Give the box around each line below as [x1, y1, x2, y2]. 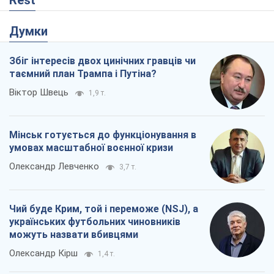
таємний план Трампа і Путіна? [9, 68, 157, 80]
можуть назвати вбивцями [9, 229, 138, 241]
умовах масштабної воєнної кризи [9, 142, 173, 154]
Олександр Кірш [9, 248, 78, 259]
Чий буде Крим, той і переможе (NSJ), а [9, 203, 198, 215]
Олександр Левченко [9, 161, 99, 172]
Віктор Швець [9, 87, 68, 98]
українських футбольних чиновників [9, 216, 180, 228]
